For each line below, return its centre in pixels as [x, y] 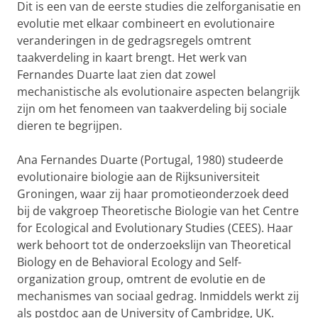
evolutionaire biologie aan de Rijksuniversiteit [138, 177]
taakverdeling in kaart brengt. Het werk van [132, 57]
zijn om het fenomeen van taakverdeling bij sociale [152, 109]
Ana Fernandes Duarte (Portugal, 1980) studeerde [150, 160]
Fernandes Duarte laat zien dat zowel [116, 75]
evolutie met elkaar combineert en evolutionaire [146, 23]
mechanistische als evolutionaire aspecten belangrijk [158, 92]
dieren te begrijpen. [70, 126]
